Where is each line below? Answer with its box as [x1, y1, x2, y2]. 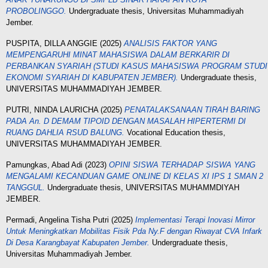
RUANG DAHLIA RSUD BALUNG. [6, 128, 124, 137]
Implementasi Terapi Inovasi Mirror [135, 215, 255, 224]
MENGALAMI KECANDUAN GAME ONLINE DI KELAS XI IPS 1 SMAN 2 [6, 172, 263, 181]
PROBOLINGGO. [6, 7, 66, 16]
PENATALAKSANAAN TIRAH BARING [124, 105, 260, 114]
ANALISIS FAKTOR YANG [124, 39, 217, 48]
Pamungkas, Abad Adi [6, 160, 83, 169]
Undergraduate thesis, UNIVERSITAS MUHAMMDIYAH [45, 183, 239, 192]
